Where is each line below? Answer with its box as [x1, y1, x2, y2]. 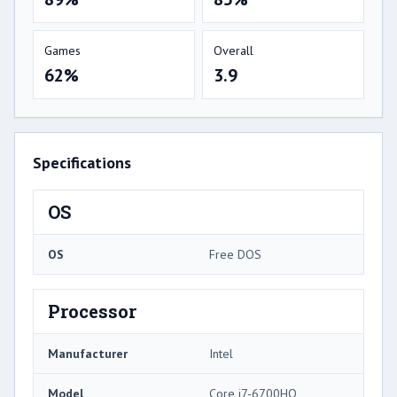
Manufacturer [48, 345, 128, 362]
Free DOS [209, 245, 261, 262]
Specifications [33, 152, 131, 173]
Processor [48, 299, 136, 323]
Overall [214, 42, 253, 58]
